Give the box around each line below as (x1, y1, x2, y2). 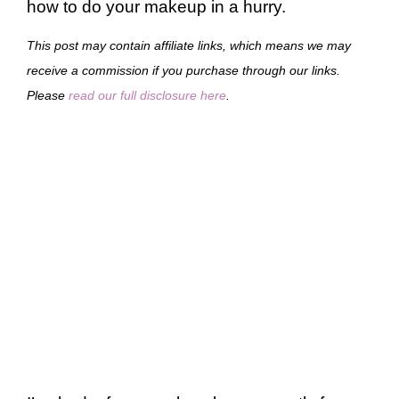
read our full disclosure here (69, 87, 226, 102)
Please (27, 87, 69, 102)
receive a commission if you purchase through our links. (27, 62, 340, 77)
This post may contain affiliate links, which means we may (27, 37, 351, 53)
